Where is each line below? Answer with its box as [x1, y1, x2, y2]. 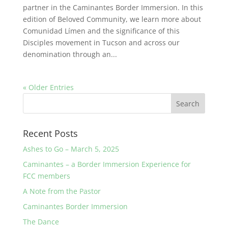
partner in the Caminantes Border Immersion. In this [22, 3, 203, 13]
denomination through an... [22, 49, 117, 60]
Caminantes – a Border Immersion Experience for [22, 159, 191, 169]
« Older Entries [22, 82, 74, 93]
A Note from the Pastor [22, 186, 101, 196]
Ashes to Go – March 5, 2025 [22, 144, 119, 154]
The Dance [22, 217, 59, 227]
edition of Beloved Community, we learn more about [22, 14, 201, 24]
